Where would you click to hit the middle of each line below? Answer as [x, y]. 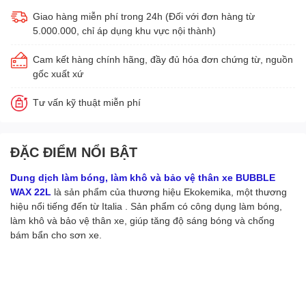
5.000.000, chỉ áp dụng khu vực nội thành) [124, 30]
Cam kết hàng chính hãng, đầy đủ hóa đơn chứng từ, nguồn [163, 59]
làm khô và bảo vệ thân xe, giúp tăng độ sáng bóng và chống [142, 220]
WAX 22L [31, 191]
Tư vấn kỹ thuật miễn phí [87, 102]
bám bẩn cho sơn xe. [56, 234]
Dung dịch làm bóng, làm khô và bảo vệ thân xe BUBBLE [143, 177]
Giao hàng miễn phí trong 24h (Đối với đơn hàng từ [144, 16]
